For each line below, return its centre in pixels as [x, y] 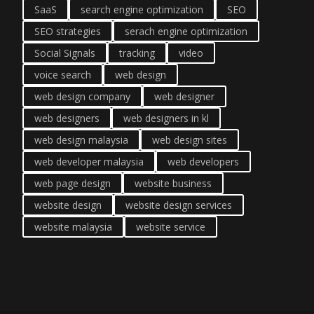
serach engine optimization [186, 31]
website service [171, 227]
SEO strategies [68, 31]
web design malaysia [81, 140]
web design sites [190, 140]
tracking [137, 53]
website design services [179, 205]
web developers [203, 162]
